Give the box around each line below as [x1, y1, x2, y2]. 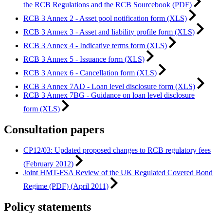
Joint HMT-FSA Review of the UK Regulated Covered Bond [23, 168, 213, 177]
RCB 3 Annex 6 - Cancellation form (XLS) [23, 68, 157, 77]
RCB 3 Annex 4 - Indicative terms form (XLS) [23, 41, 167, 50]
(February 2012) [23, 159, 73, 168]
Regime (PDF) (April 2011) [23, 182, 109, 190]
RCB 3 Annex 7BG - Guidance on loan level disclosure [23, 91, 195, 99]
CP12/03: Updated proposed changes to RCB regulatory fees [23, 145, 211, 154]
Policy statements [4, 200, 91, 213]
